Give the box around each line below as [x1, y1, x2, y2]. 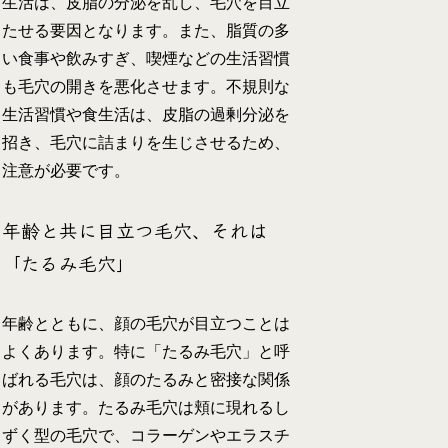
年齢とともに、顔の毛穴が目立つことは [2, 314, 291, 332]
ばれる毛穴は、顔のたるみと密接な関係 [2, 370, 291, 388]
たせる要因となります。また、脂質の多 [2, 21, 291, 39]
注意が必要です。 [2, 161, 131, 179]
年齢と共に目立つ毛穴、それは [2, 216, 269, 244]
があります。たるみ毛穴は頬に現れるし [2, 398, 291, 416]
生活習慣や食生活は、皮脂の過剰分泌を [2, 105, 291, 123]
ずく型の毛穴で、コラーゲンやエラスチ [2, 426, 291, 444]
